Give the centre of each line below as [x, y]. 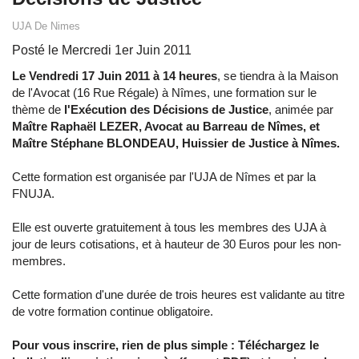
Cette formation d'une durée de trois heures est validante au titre [178, 295]
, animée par [301, 110]
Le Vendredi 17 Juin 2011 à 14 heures [115, 76]
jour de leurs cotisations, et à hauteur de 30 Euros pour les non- [177, 244]
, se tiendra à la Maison [278, 76]
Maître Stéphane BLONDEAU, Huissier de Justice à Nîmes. [176, 143]
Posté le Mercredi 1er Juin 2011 [102, 50]
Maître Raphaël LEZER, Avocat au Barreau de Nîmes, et [166, 127]
